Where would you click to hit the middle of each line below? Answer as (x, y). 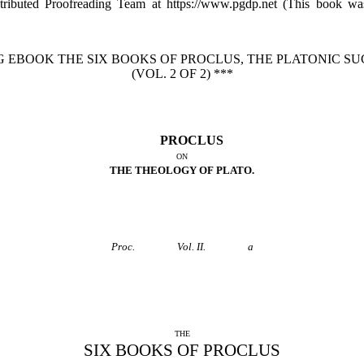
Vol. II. (191, 247)
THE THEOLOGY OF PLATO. (182, 170)
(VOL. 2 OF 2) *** (182, 74)
